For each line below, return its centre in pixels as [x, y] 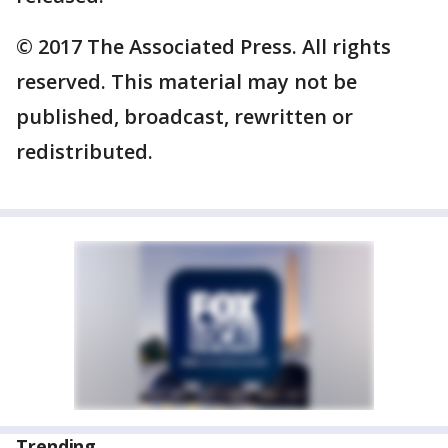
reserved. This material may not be [186, 82]
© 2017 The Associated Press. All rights [203, 47]
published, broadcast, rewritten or [184, 117]
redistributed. [84, 152]
